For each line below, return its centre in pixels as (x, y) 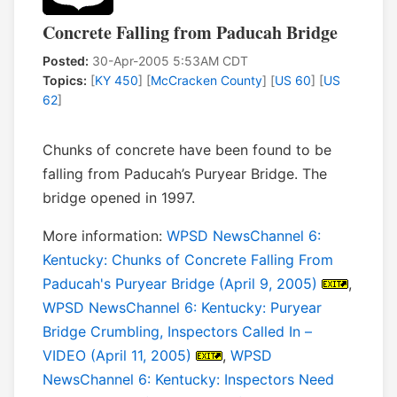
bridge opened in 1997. (119, 198)
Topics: (65, 81)
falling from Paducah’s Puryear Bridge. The (185, 174)
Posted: (66, 61)
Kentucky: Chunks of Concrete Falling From (188, 260)
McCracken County (206, 81)
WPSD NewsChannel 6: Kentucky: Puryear (182, 308)
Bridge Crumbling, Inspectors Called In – (177, 332)
